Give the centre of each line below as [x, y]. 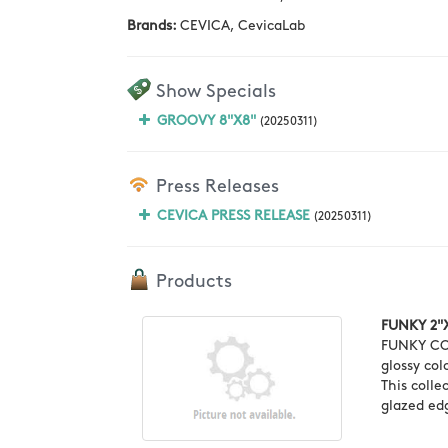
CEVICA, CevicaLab [242, 25]
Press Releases [215, 186]
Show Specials [213, 91]
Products [191, 281]
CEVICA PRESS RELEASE [233, 215]
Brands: [153, 25]
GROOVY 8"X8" [206, 120]
